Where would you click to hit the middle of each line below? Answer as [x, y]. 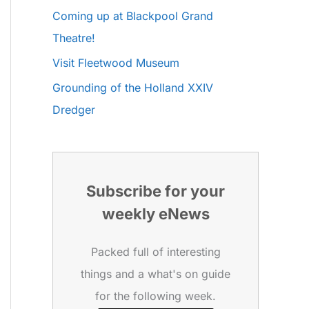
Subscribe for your [156, 191]
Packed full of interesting [156, 251]
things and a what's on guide [156, 273]
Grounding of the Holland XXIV [133, 88]
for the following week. [156, 296]
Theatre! [74, 38]
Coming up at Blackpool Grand [133, 16]
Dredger [74, 110]
